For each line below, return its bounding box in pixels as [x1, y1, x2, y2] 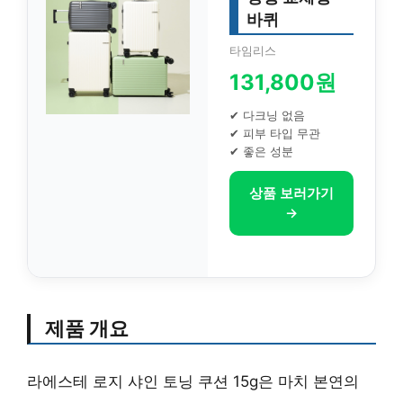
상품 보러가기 [249, 184, 334, 201]
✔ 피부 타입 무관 [229, 126, 320, 140]
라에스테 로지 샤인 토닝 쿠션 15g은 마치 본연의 [27, 372, 359, 390]
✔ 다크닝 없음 [229, 108, 305, 122]
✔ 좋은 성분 [229, 144, 293, 158]
